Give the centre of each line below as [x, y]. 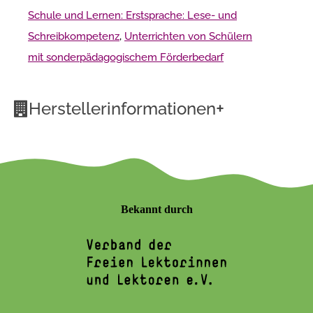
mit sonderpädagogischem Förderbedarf [126, 57]
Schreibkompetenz [74, 36]
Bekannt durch [156, 209]
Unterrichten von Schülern [188, 36]
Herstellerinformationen [122, 108]
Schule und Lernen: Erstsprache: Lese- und [132, 15]
